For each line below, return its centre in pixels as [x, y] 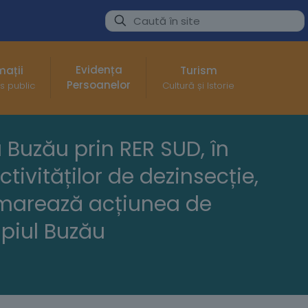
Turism [198, 71]
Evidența [99, 70]
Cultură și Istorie [199, 86]
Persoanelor [99, 85]
